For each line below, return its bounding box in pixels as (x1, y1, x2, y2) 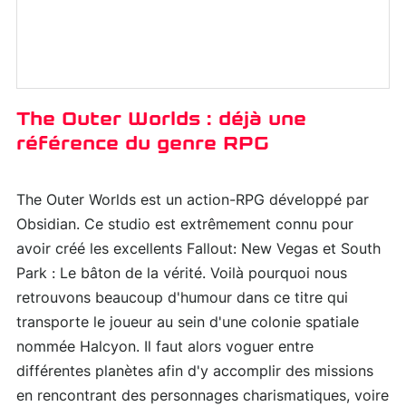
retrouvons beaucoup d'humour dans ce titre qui (16, 291, 348, 306)
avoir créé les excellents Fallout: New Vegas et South (16, 242, 381, 257)
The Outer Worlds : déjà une (16, 108, 306, 130)
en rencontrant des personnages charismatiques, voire (16, 389, 389, 404)
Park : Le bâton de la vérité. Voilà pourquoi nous (16, 266, 347, 282)
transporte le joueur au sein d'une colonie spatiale (16, 315, 359, 331)
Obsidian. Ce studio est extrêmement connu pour (16, 217, 353, 233)
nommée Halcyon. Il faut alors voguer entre (16, 340, 314, 355)
